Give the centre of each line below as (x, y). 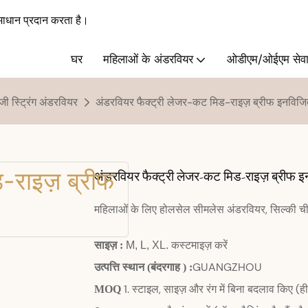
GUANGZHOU (227, 267)
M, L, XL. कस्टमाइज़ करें (177, 245)
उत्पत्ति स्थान (119, 267)
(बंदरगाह (164, 267)
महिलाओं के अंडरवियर (148, 59)
